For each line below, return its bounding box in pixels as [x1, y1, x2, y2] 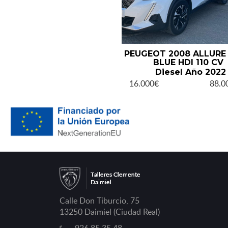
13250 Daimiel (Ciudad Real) [60, 206, 160, 217]
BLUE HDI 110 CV [153, 57, 223, 67]
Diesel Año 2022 [155, 67, 226, 77]
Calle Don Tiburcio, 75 [60, 195, 139, 206]
